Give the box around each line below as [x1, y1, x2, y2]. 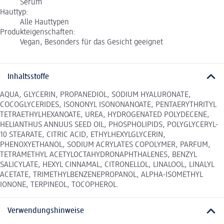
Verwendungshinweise [7, 207, 84, 215]
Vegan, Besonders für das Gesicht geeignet [20, 38, 163, 47]
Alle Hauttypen [20, 18, 69, 27]
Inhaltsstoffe [7, 72, 49, 81]
